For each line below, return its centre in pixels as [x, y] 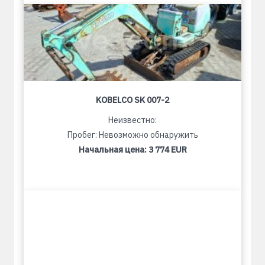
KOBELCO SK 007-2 [132, 100]
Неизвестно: [132, 120]
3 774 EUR [167, 150]
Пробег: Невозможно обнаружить [132, 135]
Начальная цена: [113, 150]
